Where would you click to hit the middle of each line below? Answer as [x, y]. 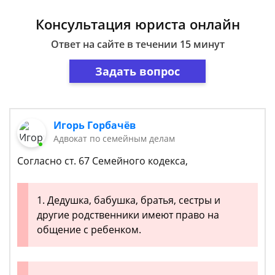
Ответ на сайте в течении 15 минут [137, 44]
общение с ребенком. [89, 230]
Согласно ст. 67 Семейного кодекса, [104, 161]
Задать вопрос [137, 71]
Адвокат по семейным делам [114, 138]
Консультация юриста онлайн [137, 24]
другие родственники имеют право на [128, 215]
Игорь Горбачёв [95, 125]
